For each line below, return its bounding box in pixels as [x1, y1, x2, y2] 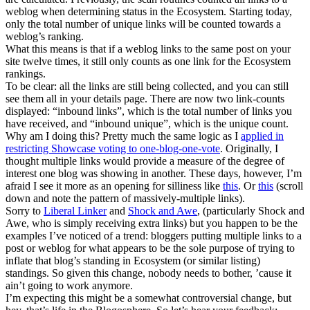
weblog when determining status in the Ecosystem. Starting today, [6, 5, 292, 17]
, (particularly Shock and [197, 204, 304, 217]
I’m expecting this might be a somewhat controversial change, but [6, 291, 291, 304]
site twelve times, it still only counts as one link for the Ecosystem [6, 55, 291, 67]
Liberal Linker [44, 204, 107, 217]
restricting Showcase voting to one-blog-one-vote [6, 142, 220, 154]
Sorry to [6, 204, 44, 217]
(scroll [273, 179, 303, 192]
